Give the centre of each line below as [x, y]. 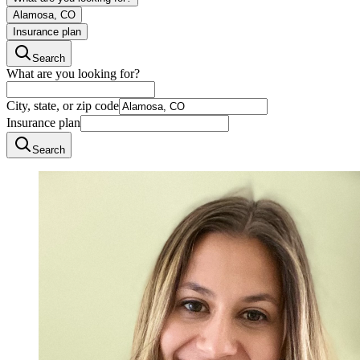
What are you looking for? [73, 74]
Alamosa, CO [44, 15]
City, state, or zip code [63, 106]
